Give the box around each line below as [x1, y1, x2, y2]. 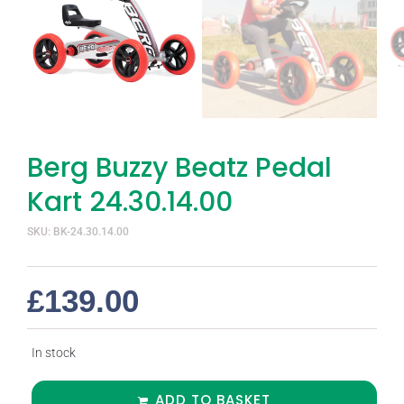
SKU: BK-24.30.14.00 [27, 225, 129, 239]
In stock [32, 345, 76, 361]
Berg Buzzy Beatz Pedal [27, 149, 332, 188]
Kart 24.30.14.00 [27, 183, 233, 222]
